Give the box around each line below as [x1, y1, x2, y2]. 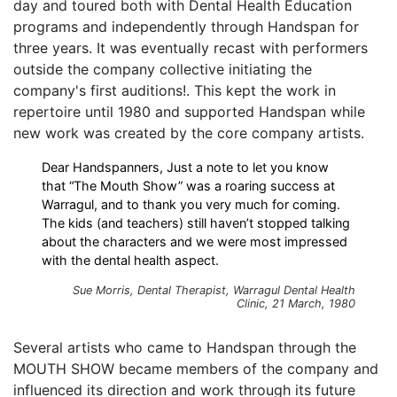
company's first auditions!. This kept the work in [13, 81, 336, 99]
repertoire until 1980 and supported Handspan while [13, 102, 365, 121]
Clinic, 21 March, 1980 [237, 296, 355, 310]
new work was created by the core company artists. [13, 123, 364, 142]
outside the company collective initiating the [13, 59, 312, 78]
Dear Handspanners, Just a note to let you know [42, 159, 329, 175]
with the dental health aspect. [42, 252, 219, 268]
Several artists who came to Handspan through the [13, 338, 356, 356]
